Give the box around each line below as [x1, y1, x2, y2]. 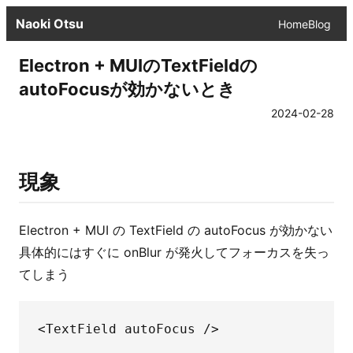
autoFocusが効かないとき [19, 79, 236, 99]
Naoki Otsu [16, 16, 84, 32]
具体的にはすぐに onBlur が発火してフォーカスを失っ [19, 244, 329, 260]
